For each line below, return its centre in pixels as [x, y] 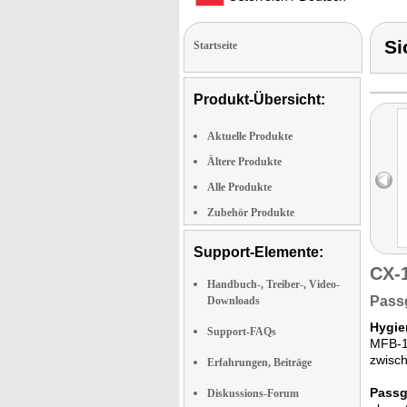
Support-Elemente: [258, 252]
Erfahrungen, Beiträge [259, 362]
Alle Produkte [239, 187]
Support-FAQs [242, 332]
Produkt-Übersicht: [259, 99]
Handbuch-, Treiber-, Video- [273, 284]
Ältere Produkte [244, 162]
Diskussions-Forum [253, 393]
